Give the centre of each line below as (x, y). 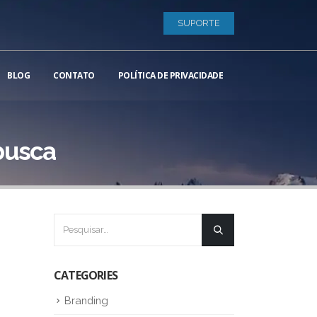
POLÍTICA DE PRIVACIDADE (170, 75)
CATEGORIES (86, 275)
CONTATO (74, 75)
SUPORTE (198, 23)
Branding (86, 300)
